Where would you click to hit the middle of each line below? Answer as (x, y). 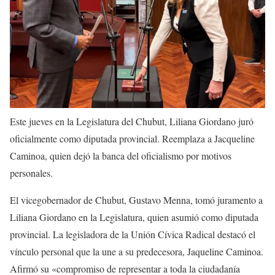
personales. (31, 173)
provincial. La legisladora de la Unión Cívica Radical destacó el (133, 234)
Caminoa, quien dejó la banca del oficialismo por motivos (121, 156)
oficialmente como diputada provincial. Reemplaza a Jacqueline (132, 138)
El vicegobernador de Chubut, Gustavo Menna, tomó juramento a (136, 200)
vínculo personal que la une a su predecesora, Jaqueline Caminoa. (137, 251)
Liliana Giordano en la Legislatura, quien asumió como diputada (134, 217)
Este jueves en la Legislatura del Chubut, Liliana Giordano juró (132, 121)
